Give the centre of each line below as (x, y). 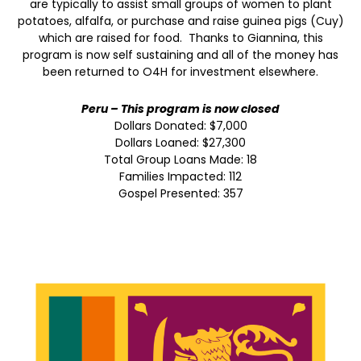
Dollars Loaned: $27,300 (180, 142)
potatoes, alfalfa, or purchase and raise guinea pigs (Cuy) (180, 21)
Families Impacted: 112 (180, 176)
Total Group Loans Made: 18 (180, 159)
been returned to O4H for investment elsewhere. (180, 72)
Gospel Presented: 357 (180, 193)
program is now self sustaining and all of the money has (180, 55)
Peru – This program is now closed (180, 108)
